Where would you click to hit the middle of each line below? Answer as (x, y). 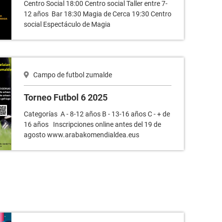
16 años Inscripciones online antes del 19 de (92, 124)
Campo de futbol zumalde (72, 75)
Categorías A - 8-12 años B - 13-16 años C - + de (97, 114)
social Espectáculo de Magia (69, 24)
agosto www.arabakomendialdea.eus (83, 135)
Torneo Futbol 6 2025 (66, 97)
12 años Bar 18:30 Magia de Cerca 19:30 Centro (98, 14)
